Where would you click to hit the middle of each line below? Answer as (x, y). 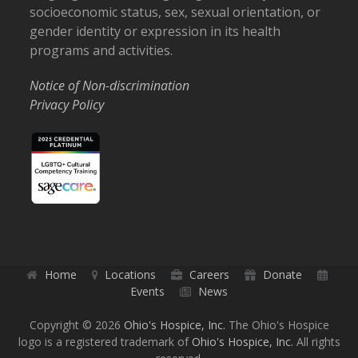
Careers (210, 274)
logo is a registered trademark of (105, 341)
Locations (131, 274)
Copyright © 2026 (76, 324)
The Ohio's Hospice (277, 324)
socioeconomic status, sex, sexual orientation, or (175, 12)
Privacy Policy (67, 105)
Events (147, 291)
